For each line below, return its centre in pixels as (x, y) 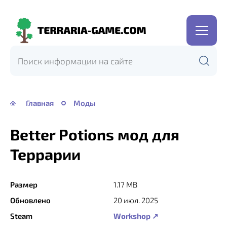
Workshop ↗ (136, 216)
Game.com (31, 52)
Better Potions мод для (95, 134)
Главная (40, 103)
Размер (24, 184)
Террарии (45, 154)
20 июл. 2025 (136, 200)
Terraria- (27, 37)
